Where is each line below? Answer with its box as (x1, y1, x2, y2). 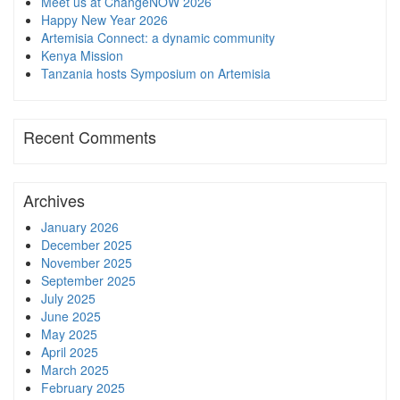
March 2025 (41, 360, 109, 379)
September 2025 (41, 271, 136, 289)
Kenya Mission (41, 46, 123, 64)
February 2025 (41, 378, 125, 396)
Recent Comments (23, 124, 156, 148)
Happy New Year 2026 (41, 10, 168, 29)
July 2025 (41, 288, 96, 307)
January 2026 (41, 217, 119, 236)
